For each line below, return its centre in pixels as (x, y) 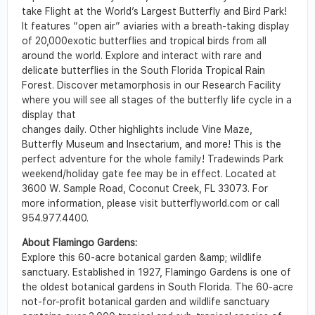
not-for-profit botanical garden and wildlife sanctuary (146, 302)
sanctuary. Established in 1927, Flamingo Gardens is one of (156, 272)
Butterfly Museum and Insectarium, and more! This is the (152, 144)
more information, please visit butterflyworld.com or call (151, 204)
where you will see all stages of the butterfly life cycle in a (157, 100)
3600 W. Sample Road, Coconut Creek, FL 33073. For (145, 189)
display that (49, 115)
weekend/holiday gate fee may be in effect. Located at (149, 174)
